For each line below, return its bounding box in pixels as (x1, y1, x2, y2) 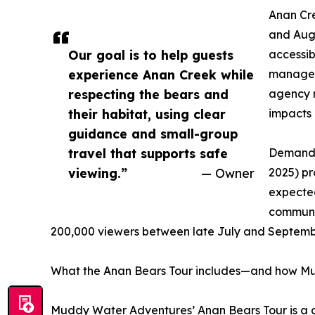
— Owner (201, 165, 255, 181)
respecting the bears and (68, 86, 229, 102)
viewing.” (68, 165, 127, 181)
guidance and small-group (68, 125, 238, 141)
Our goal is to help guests (68, 46, 233, 63)
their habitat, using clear (68, 105, 226, 122)
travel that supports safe (68, 145, 228, 161)
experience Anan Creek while (68, 66, 254, 82)
